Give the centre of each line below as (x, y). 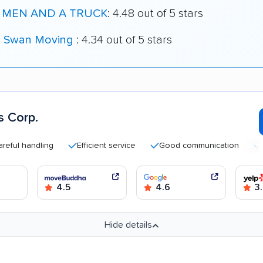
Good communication (176, 146)
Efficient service (83, 146)
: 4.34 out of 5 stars (124, 40)
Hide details (128, 225)
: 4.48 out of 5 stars (155, 13)
